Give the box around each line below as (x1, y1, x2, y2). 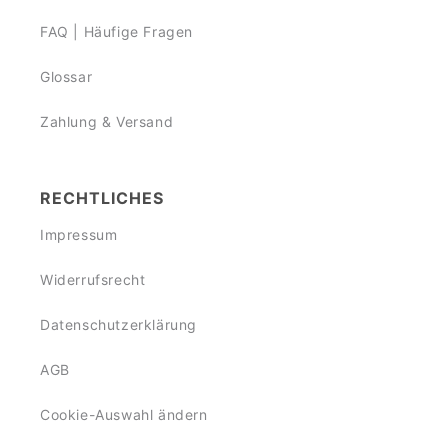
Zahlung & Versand (40, 112, 174, 130)
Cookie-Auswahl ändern (40, 405, 208, 423)
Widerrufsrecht (40, 270, 146, 288)
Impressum (40, 225, 118, 243)
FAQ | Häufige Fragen (40, 22, 193, 40)
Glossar (40, 67, 93, 85)
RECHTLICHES (40, 187, 164, 208)
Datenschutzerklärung (40, 315, 197, 333)
